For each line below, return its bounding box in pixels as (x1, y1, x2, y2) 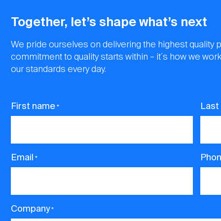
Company (11, 203, 50, 215)
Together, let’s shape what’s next (11, 14, 207, 31)
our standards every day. (11, 63, 106, 75)
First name (11, 100, 55, 112)
